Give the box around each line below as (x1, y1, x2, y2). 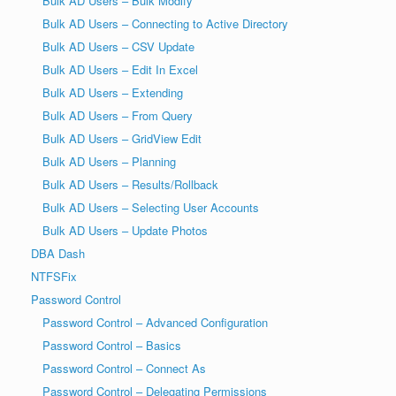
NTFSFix (31, 267, 77, 285)
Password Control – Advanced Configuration (42, 313, 268, 331)
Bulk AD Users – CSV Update (42, 37, 194, 55)
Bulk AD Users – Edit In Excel (42, 60, 198, 78)
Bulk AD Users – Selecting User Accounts (42, 198, 259, 216)
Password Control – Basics (42, 336, 181, 354)
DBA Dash (31, 244, 85, 262)
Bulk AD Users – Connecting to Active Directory (42, 14, 288, 32)
